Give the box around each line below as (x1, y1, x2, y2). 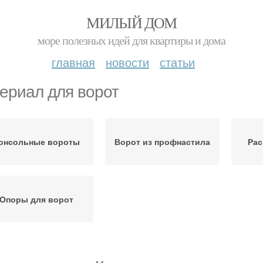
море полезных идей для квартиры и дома (38, 32, 225, 48)
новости (106, 53, 149, 70)
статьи (160, 53, 195, 70)
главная (52, 53, 95, 70)
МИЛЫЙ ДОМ (86, 12, 177, 32)
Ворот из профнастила (114, 136, 210, 147)
